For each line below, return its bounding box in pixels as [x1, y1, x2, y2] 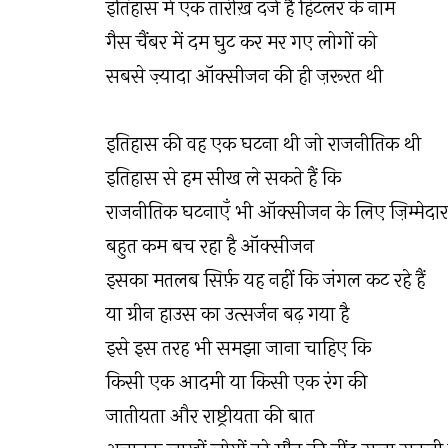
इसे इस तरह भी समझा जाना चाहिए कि [106, 333, 371, 364]
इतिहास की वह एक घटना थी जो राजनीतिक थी [106, 129, 421, 160]
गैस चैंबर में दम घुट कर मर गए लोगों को [106, 27, 377, 58]
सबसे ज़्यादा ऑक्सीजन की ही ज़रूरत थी [106, 61, 383, 92]
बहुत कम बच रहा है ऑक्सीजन [106, 231, 314, 262]
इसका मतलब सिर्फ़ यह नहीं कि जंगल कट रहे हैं [106, 265, 425, 296]
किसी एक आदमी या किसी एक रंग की [106, 367, 367, 398]
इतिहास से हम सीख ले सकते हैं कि [106, 163, 341, 194]
